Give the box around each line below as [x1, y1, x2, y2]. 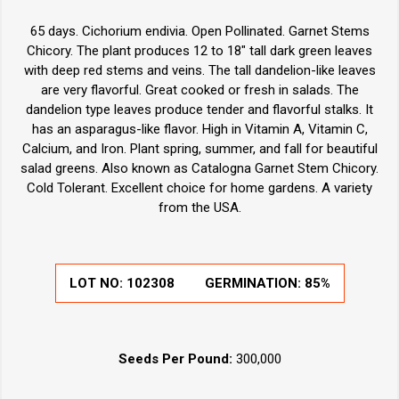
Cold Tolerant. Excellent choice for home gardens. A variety [27, 180, 372, 197]
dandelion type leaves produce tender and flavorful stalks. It [26, 102, 373, 118]
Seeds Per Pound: [118, 351, 232, 368]
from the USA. [158, 199, 241, 216]
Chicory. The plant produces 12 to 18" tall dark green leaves [27, 43, 372, 60]
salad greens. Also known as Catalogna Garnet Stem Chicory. [20, 160, 379, 177]
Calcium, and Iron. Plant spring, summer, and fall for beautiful [21, 141, 378, 158]
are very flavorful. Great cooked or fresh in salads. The [40, 82, 359, 99]
